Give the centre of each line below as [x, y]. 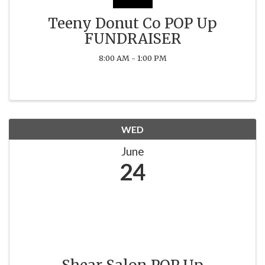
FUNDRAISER [132, 38]
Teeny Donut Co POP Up [132, 23]
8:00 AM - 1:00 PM [132, 58]
